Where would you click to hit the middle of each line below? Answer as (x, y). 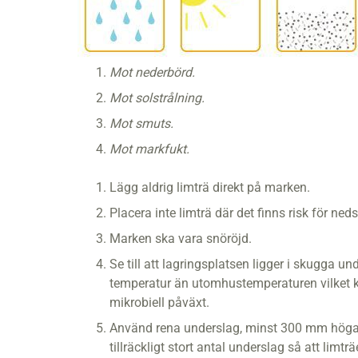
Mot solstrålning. (157, 98)
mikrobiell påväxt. (159, 303)
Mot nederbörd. (152, 73)
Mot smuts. (141, 124)
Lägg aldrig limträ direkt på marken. (210, 188)
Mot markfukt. (149, 149)
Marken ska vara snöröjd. (181, 239)
